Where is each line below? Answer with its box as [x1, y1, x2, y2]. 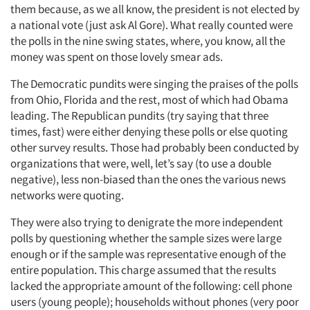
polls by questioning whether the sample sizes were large [10, 230, 282, 246]
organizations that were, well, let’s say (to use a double [10, 155, 271, 171]
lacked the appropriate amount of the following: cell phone [10, 277, 292, 293]
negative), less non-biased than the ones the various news [10, 171, 286, 187]
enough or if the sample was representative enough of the [10, 246, 286, 262]
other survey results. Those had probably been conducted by [10, 139, 299, 155]
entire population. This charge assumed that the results [10, 262, 276, 277]
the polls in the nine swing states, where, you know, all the [10, 33, 285, 48]
